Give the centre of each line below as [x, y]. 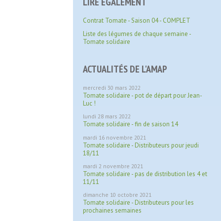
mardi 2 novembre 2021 [113, 166]
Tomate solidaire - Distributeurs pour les [138, 203]
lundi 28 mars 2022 [107, 116]
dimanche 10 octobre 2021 [117, 195]
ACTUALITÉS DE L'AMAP [125, 69]
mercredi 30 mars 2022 [112, 88]
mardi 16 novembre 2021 [114, 137]
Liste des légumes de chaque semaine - [137, 34]
